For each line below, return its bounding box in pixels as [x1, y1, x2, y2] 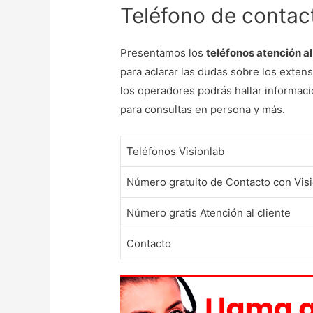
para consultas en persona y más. [120, 103, 291, 117]
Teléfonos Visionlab [126, 145, 225, 159]
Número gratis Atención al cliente [126, 206, 291, 220]
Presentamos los [120, 46, 207, 60]
